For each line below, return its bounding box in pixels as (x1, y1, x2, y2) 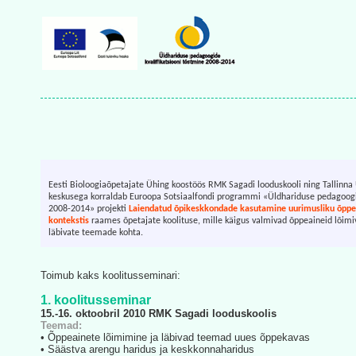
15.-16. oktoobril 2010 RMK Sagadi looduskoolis (41, 308, 277, 320)
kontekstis (48, 216, 89, 226)
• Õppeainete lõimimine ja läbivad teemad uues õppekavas (41, 331, 310, 344)
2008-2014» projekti (48, 204, 129, 215)
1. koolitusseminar (41, 293, 151, 308)
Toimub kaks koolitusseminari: (41, 269, 180, 282)
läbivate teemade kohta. (48, 228, 143, 238)
